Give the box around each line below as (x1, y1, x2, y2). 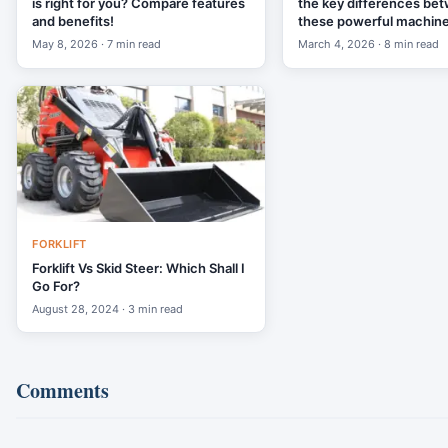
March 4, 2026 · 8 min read (298, 37, 440, 52)
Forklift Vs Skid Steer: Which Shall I (32, 260, 246, 277)
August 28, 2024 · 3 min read (32, 301, 184, 316)
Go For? (32, 278, 81, 295)
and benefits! (32, 13, 115, 30)
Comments (16, 376, 109, 406)
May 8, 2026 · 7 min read (32, 37, 162, 52)
